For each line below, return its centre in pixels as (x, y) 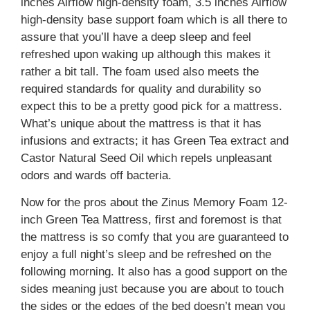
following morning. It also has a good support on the (154, 272)
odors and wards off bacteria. (96, 175)
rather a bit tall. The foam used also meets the (140, 71)
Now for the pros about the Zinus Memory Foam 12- (154, 203)
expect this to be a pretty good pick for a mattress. (152, 106)
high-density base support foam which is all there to (154, 19)
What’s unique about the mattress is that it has (141, 123)
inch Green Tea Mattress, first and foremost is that (151, 220)
